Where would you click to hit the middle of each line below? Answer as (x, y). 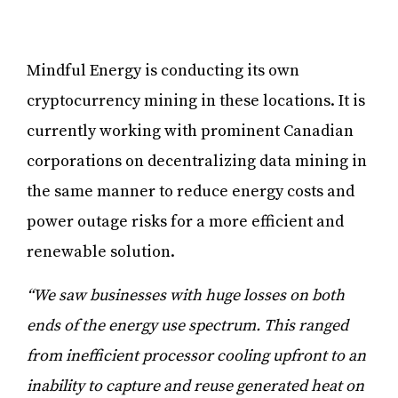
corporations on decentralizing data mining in (197, 161)
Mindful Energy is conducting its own (163, 70)
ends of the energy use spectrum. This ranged (187, 325)
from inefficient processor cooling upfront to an (196, 355)
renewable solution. (104, 251)
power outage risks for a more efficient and (185, 221)
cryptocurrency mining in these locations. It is (196, 100)
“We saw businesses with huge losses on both (186, 295)
